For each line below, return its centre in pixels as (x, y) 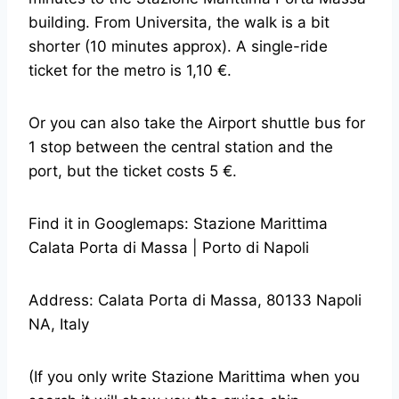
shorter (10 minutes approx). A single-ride (178, 47)
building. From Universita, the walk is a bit (179, 23)
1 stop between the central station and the (181, 147)
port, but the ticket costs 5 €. (133, 171)
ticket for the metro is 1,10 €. (130, 71)
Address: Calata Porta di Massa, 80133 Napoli (195, 301)
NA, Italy (59, 325)
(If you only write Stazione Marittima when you (194, 377)
